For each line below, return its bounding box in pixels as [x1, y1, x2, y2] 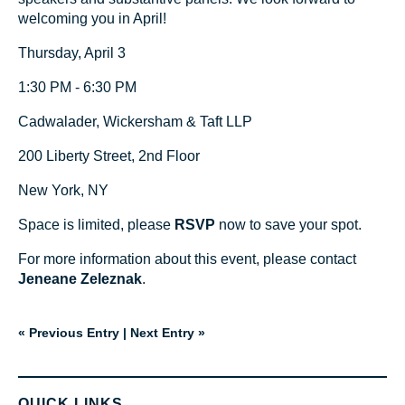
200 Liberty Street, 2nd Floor [18, 147, 200, 164]
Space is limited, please [18, 216, 174, 232]
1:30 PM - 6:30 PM [18, 79, 137, 95]
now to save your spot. [215, 216, 365, 232]
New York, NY [18, 182, 108, 198]
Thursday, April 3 [18, 44, 180, 61]
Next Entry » [130, 325, 205, 340]
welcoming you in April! [18, 10, 170, 26]
